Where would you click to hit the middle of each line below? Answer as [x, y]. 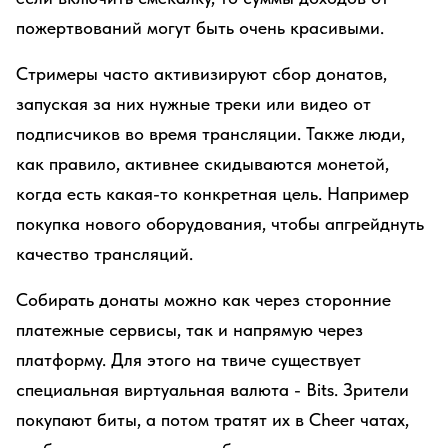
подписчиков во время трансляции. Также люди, [210, 133]
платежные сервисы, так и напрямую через [189, 329]
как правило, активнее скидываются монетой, [202, 163]
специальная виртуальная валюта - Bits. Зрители [212, 389]
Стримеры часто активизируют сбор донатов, [201, 73]
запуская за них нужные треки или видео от [193, 103]
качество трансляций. [104, 253]
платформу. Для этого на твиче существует [188, 359]
